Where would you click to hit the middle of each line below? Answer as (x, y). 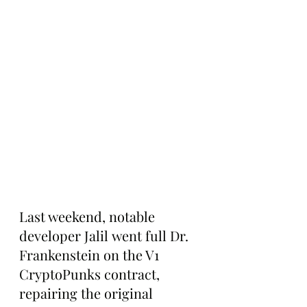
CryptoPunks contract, (91, 274)
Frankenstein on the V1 (91, 255)
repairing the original (88, 293)
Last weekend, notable (89, 216)
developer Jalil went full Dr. (106, 235)
